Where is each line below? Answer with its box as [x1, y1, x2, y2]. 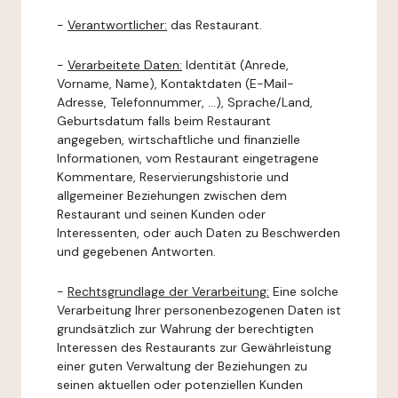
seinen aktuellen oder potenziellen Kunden [57, 377, 303, 393]
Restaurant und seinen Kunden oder [57, 206, 266, 222]
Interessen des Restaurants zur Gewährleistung [57, 339, 331, 355]
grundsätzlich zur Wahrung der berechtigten [57, 321, 314, 337]
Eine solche [269, 283, 338, 299]
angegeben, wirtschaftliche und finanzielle [57, 131, 300, 147]
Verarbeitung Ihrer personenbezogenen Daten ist [57, 302, 341, 318]
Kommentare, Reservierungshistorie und [57, 169, 289, 185]
